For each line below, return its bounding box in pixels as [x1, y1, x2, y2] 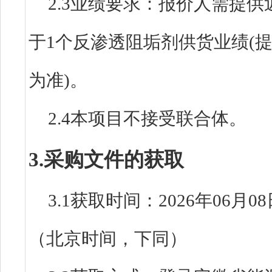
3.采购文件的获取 [29, 149, 184, 171]
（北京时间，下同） [29, 229, 187, 248]
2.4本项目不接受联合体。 [48, 109, 246, 128]
